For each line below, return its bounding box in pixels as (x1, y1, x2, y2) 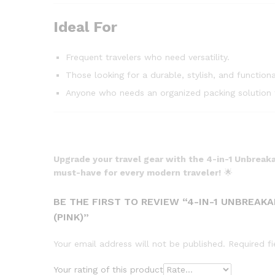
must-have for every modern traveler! (53, 168, 221, 178)
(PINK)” (53, 211, 89, 223)
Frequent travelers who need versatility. (66, 52, 230, 62)
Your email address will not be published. (53, 239, 225, 249)
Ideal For (53, 18, 117, 36)
